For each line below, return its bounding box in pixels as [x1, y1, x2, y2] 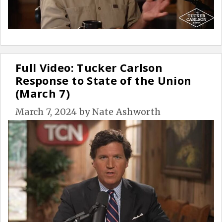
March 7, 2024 [15, 106, 77, 117]
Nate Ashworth [92, 106, 161, 117]
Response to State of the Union [15, 72, 192, 88]
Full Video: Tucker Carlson [15, 59, 163, 75]
